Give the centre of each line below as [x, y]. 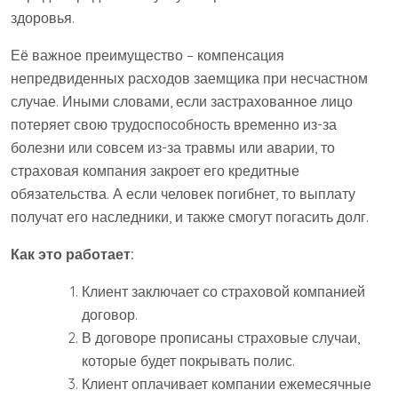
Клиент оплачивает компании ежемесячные [227, 384]
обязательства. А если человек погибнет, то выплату [183, 194]
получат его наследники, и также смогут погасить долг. [190, 217]
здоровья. [43, 18]
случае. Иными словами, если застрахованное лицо [182, 102]
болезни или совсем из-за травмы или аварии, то [173, 148]
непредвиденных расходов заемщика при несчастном [189, 79]
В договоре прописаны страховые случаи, [221, 338]
